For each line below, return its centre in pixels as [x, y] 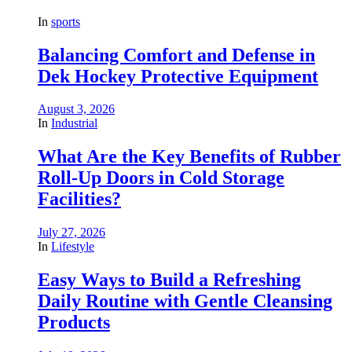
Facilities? [79, 199]
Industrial [74, 123]
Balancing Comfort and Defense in [176, 55]
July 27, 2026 [71, 233]
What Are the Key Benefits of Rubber [189, 157]
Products [74, 323]
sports [66, 21]
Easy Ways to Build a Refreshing [169, 280]
